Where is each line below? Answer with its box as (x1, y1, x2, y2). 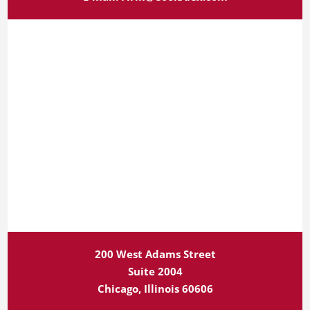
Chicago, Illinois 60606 (97, 282, 213, 296)
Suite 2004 (127, 264, 183, 279)
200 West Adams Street (94, 247, 216, 262)
